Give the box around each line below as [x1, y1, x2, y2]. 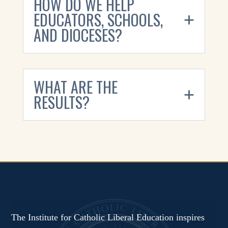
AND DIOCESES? [33, 23, 122, 47]
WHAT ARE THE [33, 75, 118, 99]
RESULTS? [33, 91, 90, 114]
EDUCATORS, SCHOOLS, [33, 8, 163, 32]
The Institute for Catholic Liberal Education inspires [11, 212, 205, 223]
